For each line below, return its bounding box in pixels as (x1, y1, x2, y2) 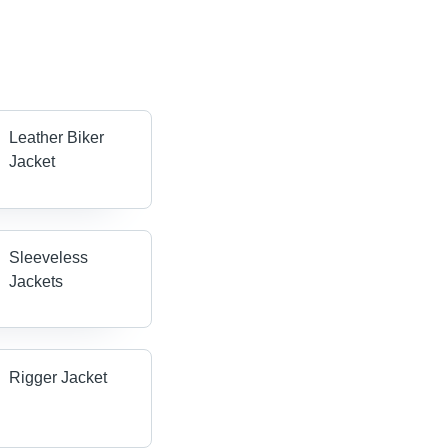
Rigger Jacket (9, 368, 108, 386)
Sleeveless (9, 249, 89, 267)
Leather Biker (9, 129, 105, 147)
